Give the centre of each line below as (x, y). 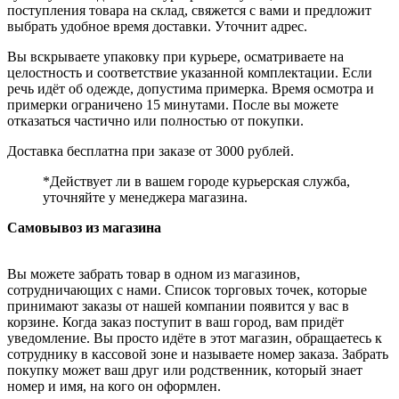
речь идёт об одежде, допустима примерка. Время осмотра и (191, 88)
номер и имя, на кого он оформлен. (114, 386)
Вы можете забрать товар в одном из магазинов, (154, 273)
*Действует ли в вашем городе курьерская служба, (196, 181)
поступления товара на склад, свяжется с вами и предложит (189, 10)
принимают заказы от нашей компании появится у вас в (178, 305)
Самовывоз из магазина (84, 227)
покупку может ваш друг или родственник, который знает (185, 370)
